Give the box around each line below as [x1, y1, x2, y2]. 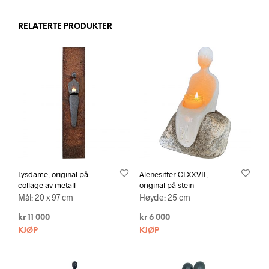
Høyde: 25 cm [139, 192, 190, 203]
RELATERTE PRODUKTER [18, 23, 112, 31]
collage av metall [18, 180, 76, 190]
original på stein [139, 180, 194, 190]
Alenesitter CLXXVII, [139, 169, 208, 180]
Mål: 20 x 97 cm [18, 192, 73, 203]
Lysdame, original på [18, 169, 88, 180]
